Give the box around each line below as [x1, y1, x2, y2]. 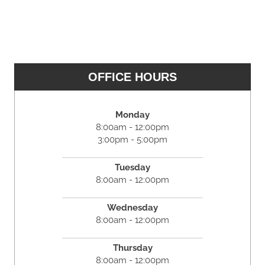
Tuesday [115, 161, 150, 173]
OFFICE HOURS [88, 70, 177, 83]
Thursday [112, 242, 153, 253]
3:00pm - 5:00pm [98, 134, 167, 145]
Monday [115, 109, 150, 120]
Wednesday [107, 202, 158, 213]
